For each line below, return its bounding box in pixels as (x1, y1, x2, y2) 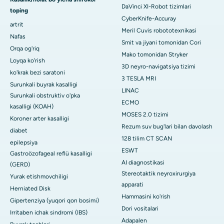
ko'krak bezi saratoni (10, 68, 65, 76)
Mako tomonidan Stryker (121, 50, 188, 58)
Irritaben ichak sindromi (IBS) (10, 208, 87, 216)
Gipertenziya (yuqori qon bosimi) (10, 196, 99, 204)
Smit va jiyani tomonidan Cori (121, 38, 201, 46)
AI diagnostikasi (121, 158, 164, 166)
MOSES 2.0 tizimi (121, 110, 168, 118)
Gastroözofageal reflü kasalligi (10, 149, 92, 157)
